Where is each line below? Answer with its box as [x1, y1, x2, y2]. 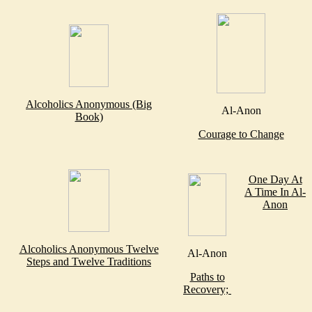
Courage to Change [198, 127, 284, 140]
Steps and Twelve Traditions [26, 255, 151, 267]
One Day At [248, 173, 302, 185]
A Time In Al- [244, 185, 306, 198]
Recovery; [183, 283, 231, 295]
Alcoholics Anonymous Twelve [19, 242, 159, 255]
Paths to [189, 270, 225, 283]
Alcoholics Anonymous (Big [26, 97, 152, 110]
